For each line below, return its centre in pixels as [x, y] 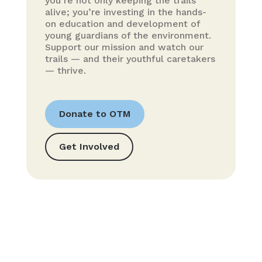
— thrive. [65, 71]
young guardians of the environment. [128, 36]
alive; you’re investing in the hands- [125, 12]
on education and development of [122, 24]
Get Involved [89, 147]
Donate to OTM [94, 114]
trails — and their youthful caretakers [130, 59]
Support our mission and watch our [124, 47]
